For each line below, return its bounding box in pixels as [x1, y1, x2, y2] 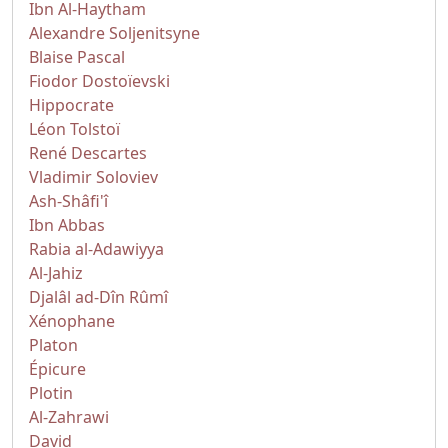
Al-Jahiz [29, 262, 83, 284]
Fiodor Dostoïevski [29, 70, 170, 92]
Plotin [29, 382, 73, 404]
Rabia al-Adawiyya [29, 238, 164, 260]
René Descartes [29, 142, 147, 164]
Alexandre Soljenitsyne [29, 22, 200, 44]
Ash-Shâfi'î [29, 190, 108, 212]
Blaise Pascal [29, 46, 125, 68]
